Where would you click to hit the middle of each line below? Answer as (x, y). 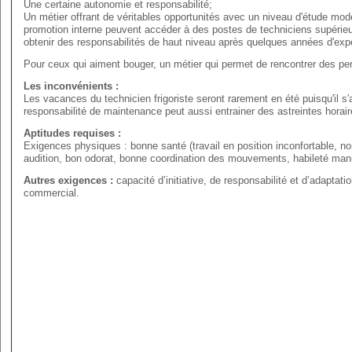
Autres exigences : (68, 180)
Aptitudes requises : (72, 133)
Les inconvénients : (71, 86)
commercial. (51, 193)
